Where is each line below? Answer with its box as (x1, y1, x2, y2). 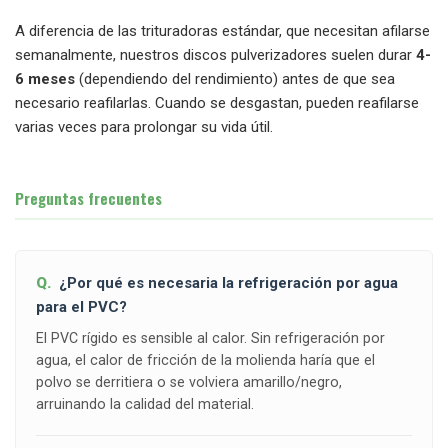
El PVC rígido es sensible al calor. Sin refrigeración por (36, 330, 385, 347)
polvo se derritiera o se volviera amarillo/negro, (36, 374, 342, 391)
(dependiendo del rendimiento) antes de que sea (75, 70, 395, 89)
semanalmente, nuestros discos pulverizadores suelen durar (15, 46, 416, 65)
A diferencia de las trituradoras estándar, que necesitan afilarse (15, 22, 430, 41)
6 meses (15, 70, 75, 89)
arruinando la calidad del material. (36, 396, 254, 413)
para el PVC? (36, 298, 127, 317)
